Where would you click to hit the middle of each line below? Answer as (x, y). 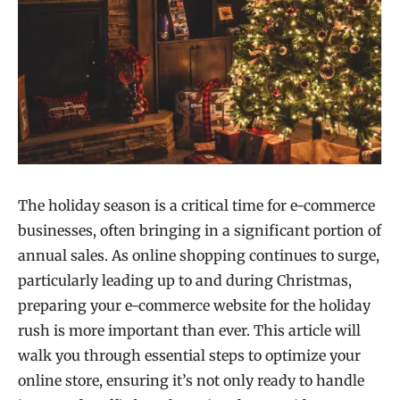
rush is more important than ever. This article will (189, 330)
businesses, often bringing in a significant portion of (200, 230)
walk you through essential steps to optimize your (189, 355)
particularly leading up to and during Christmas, (185, 280)
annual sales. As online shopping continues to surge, (199, 255)
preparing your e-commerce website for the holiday (194, 305)
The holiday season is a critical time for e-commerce (196, 205)
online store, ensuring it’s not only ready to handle (191, 380)
